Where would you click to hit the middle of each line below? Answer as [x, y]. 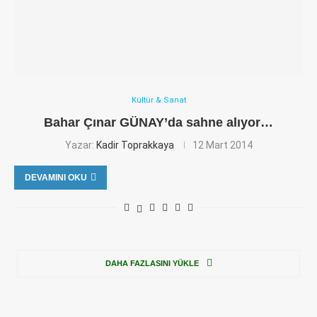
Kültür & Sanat [158, 100]
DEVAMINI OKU [56, 178]
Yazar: [80, 145]
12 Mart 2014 [222, 145]
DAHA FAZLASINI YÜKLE [152, 263]
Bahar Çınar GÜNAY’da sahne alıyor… [158, 122]
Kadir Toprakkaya [135, 145]
